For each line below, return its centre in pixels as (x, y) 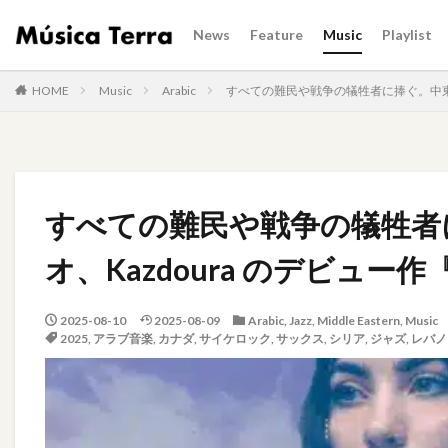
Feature (277, 34)
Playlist (407, 34)
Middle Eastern (358, 320)
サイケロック (234, 338)
